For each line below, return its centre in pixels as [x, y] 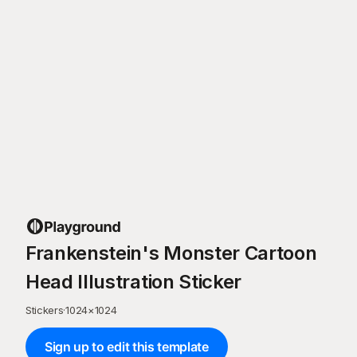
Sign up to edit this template [127, 347]
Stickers [45, 310]
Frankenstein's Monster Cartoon [171, 253]
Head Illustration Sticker [133, 282]
